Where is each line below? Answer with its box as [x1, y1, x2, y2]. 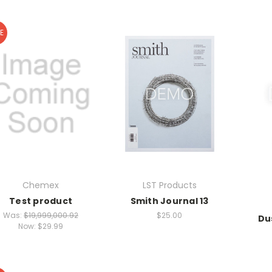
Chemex [22, 178, 59, 191]
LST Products [142, 178, 197, 191]
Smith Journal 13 [130, 194, 209, 207]
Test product [9, 194, 72, 207]
